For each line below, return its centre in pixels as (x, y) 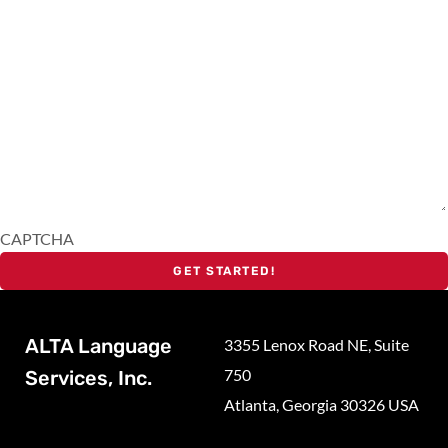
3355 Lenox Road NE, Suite (316, 344)
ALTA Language (98, 345)
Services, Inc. (88, 377)
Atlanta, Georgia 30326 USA (321, 404)
